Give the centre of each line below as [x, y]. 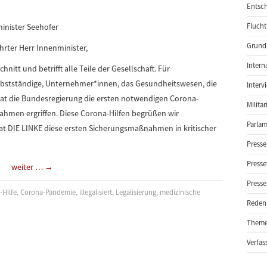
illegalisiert [96, 192]
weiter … [28, 167]
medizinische [180, 192]
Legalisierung [136, 192]
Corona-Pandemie [48, 192]
